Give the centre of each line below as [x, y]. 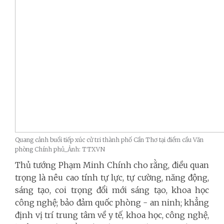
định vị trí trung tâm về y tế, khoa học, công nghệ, [112, 215]
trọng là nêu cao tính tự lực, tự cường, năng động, [112, 177]
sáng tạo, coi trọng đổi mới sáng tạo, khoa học [112, 190]
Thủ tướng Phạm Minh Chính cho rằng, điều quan [112, 165]
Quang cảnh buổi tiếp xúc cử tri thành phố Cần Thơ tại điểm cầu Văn [109, 139]
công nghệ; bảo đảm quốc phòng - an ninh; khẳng [112, 202]
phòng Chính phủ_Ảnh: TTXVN [60, 149]
